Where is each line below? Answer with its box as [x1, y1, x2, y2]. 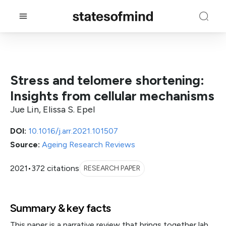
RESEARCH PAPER [84, 164, 140, 173]
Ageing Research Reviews [42, 140, 135, 149]
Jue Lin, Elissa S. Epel [10, 104, 95, 115]
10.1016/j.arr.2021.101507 [28, 126, 118, 136]
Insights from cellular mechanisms [10, 88, 214, 104]
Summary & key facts [10, 201, 111, 215]
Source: [10, 140, 40, 149]
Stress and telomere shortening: [10, 72, 204, 88]
